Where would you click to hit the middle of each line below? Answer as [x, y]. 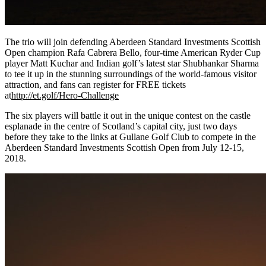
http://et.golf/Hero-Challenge [65, 95]
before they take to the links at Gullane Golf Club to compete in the [130, 137]
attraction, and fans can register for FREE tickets [95, 84]
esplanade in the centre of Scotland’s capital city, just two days [121, 126]
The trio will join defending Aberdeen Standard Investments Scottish [133, 42]
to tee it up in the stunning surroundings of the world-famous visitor [131, 74]
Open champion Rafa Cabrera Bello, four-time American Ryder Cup [133, 52]
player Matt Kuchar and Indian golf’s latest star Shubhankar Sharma [132, 63]
